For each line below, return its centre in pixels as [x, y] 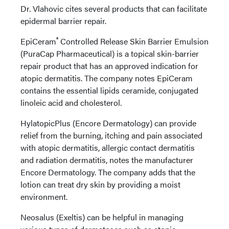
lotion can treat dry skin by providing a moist [100, 184]
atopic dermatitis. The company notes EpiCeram [107, 78]
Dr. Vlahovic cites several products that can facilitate [114, 8]
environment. [44, 196]
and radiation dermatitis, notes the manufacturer [107, 159]
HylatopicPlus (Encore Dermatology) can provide [108, 123]
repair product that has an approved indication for [109, 65]
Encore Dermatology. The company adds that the [108, 172]
